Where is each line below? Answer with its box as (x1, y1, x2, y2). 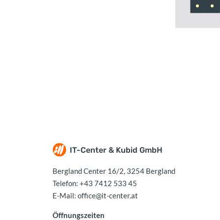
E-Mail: (53, 191, 78, 200)
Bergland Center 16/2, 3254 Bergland (53, 166, 175, 175)
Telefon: (53, 178, 80, 188)
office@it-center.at (78, 191, 138, 200)
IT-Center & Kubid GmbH (70, 145, 163, 155)
